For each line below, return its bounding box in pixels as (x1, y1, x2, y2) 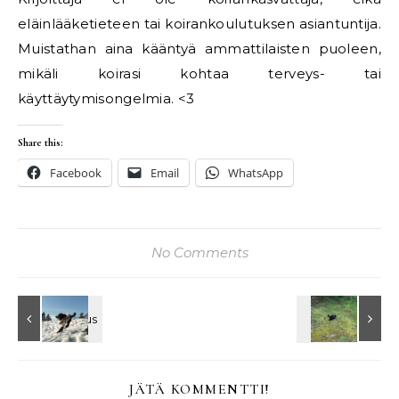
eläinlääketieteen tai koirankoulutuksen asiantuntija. (18, 15, 381, 33)
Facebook (50, 165, 102, 182)
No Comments (151, 244, 248, 262)
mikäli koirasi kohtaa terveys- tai (18, 65, 381, 83)
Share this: (18, 136, 63, 150)
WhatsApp (228, 165, 283, 182)
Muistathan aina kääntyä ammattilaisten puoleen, (18, 40, 381, 58)
